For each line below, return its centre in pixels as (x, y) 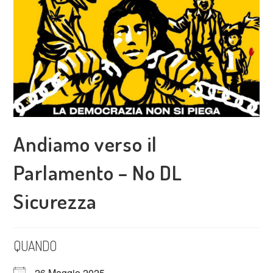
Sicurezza (55, 200)
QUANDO (35, 245)
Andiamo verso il (86, 143)
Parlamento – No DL (98, 172)
